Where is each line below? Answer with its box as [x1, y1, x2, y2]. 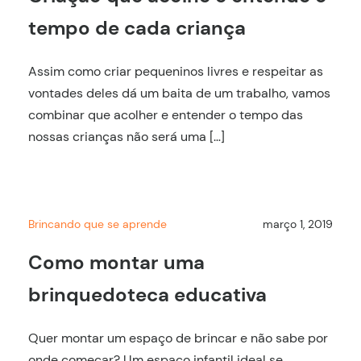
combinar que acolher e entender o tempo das [28, 106, 303, 124]
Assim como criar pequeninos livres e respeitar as [28, 63, 323, 81]
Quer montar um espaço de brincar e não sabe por [28, 329, 328, 346]
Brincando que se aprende [28, 217, 167, 232]
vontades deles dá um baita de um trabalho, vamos [28, 85, 330, 102]
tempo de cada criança [28, 15, 246, 41]
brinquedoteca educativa [28, 281, 267, 307]
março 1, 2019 [263, 217, 333, 232]
